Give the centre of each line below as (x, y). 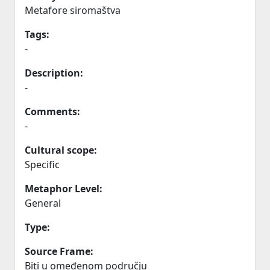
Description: (54, 73)
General (43, 203)
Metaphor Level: (64, 189)
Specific (42, 165)
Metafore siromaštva (73, 10)
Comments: (52, 111)
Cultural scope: (61, 150)
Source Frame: (59, 251)
